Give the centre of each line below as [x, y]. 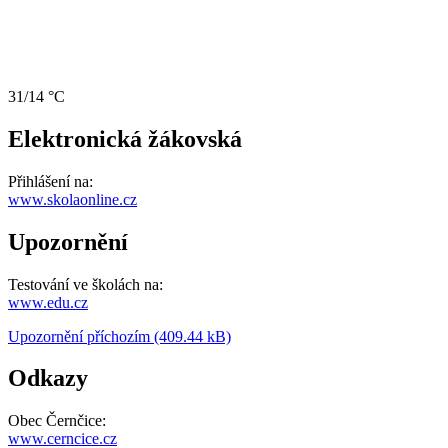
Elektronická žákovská [125, 138]
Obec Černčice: [57, 421]
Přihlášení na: [50, 181]
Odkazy [48, 378]
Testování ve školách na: [85, 284]
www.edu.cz [48, 302]
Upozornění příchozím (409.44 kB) [119, 336]
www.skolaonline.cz [72, 199]
